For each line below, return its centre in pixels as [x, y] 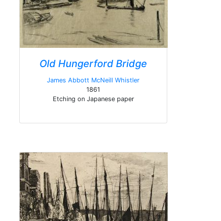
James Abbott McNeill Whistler [93, 80]
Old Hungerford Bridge [93, 64]
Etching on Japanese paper [93, 99]
